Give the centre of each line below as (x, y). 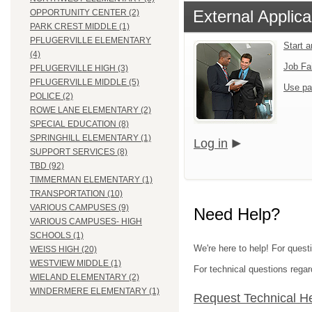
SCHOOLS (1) (57, 236)
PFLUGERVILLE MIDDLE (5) (85, 83)
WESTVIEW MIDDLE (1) (76, 264)
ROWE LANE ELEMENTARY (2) (91, 110)
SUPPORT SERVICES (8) (79, 152)
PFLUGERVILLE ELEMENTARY (91, 41)
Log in (211, 143)
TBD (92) (47, 166)
